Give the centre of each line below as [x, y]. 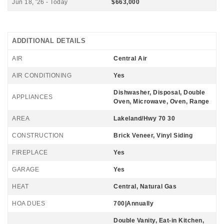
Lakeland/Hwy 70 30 [144, 118]
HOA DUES [28, 203]
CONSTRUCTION [38, 135]
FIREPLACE [30, 152]
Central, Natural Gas [145, 186]
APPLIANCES [32, 97]
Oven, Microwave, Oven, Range [161, 101]
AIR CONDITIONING [42, 75]
